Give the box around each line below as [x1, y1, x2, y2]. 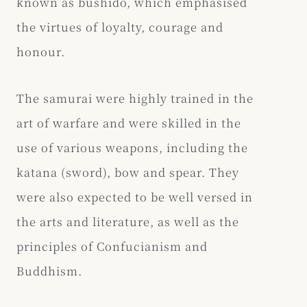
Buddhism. [16, 262, 82, 279]
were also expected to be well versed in [16, 188, 253, 205]
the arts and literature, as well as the [16, 212, 239, 230]
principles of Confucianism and [16, 237, 208, 254]
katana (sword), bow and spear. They [16, 163, 239, 180]
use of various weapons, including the [16, 138, 248, 156]
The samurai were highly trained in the [16, 89, 254, 106]
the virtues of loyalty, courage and [16, 18, 223, 35]
